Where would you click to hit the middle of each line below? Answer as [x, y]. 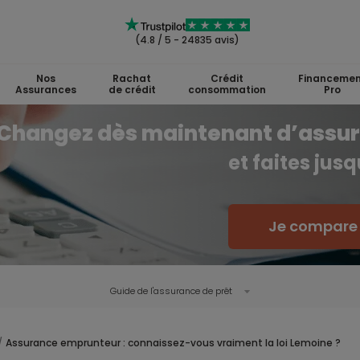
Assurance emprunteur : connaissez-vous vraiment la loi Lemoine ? [173, 343]
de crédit [132, 90]
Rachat [132, 78]
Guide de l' [131, 291]
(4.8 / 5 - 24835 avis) [187, 40]
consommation [227, 90]
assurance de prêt [192, 291]
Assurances [45, 90]
